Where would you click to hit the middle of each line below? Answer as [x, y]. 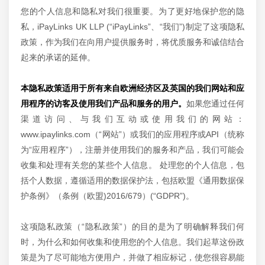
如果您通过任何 [215, 104]
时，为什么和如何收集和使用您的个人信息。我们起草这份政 [132, 242]
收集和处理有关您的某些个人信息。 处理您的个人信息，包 [132, 165]
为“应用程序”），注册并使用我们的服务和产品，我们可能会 [132, 150]
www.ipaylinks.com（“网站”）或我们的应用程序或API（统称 [132, 134]
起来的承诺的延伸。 [58, 57]
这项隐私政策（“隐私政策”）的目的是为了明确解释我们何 [132, 227]
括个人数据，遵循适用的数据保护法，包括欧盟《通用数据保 [132, 180]
